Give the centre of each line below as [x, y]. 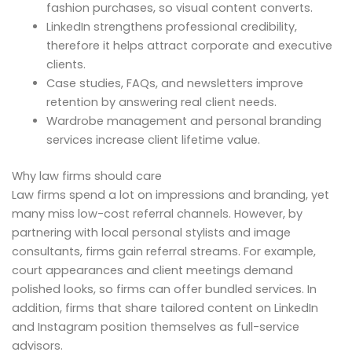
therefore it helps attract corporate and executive [189, 45]
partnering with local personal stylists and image [151, 232]
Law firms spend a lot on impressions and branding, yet [170, 194]
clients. [66, 64]
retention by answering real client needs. [161, 102]
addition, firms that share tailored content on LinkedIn [165, 308]
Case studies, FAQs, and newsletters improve [174, 83]
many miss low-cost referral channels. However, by [157, 213]
